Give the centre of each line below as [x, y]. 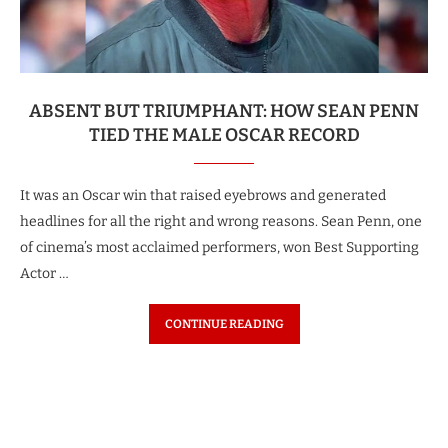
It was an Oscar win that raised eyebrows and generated [203, 195]
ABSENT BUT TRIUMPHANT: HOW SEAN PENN [224, 111]
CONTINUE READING [224, 324]
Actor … [44, 273]
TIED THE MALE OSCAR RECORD [224, 135]
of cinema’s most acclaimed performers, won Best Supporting [219, 247]
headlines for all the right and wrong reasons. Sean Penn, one [221, 221]
